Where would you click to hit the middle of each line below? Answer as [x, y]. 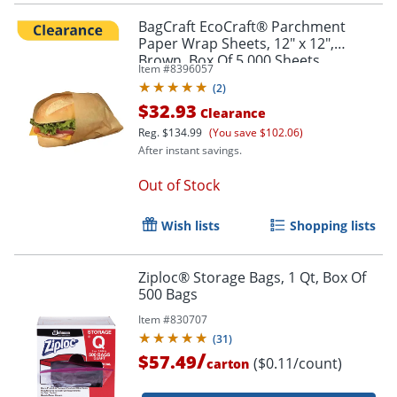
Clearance [231, 113]
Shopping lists [333, 225]
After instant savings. [190, 150]
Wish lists [191, 225]
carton [228, 363]
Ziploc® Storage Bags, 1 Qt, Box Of [252, 277]
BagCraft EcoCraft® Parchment [242, 26]
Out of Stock [179, 185]
